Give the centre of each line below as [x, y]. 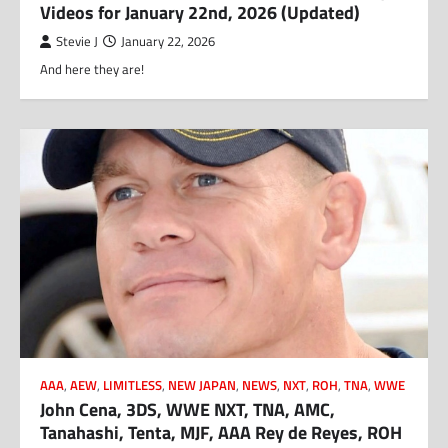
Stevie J [77, 41]
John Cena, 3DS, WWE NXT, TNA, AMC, [187, 409]
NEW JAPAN [202, 385]
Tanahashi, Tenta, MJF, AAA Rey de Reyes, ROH [221, 432]
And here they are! [92, 68]
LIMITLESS [132, 385]
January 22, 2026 [168, 41]
